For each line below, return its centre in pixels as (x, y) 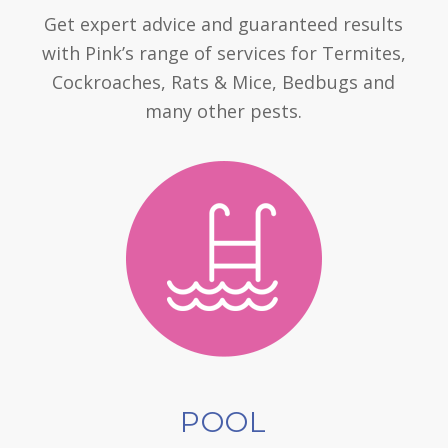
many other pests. (224, 110)
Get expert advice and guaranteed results (224, 23)
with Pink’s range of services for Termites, (223, 52)
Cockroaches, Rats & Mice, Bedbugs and (224, 81)
